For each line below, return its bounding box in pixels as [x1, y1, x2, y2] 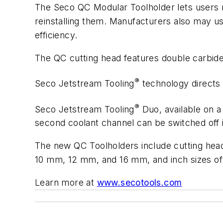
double [161, 52, 191, 63]
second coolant [35, 117, 99, 128]
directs [192, 78, 221, 89]
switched [168, 117, 206, 128]
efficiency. [35, 29, 78, 40]
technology [142, 78, 189, 89]
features [124, 52, 159, 63]
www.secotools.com [97, 177, 182, 188]
